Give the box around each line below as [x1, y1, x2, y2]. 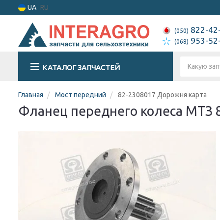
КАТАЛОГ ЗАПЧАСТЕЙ [42, 63, 120, 72]
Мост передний [55, 91, 106, 99]
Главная [18, 91, 43, 99]
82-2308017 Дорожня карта [118, 91, 207, 99]
